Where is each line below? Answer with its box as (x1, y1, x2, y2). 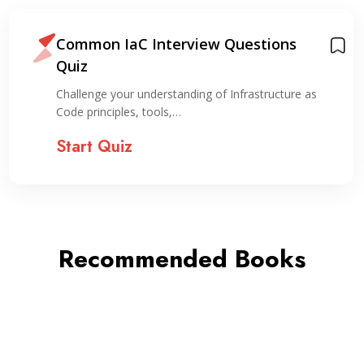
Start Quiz (56, 135, 133, 158)
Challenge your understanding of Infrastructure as (56, 86, 318, 102)
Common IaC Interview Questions (56, 34, 297, 54)
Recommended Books (58, 241, 305, 276)
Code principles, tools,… (56, 104, 182, 119)
